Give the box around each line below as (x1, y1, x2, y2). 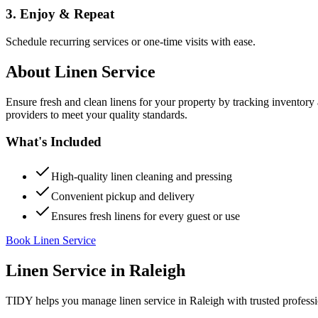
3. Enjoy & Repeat (6, 6, 114, 22)
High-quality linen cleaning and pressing (51, 170, 232, 182)
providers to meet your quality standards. (6, 108, 187, 121)
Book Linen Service (6, 234, 96, 246)
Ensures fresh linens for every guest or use (51, 210, 240, 222)
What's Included (6, 134, 102, 150)
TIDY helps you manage (6, 294, 119, 307)
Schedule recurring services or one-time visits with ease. (6, 35, 256, 48)
